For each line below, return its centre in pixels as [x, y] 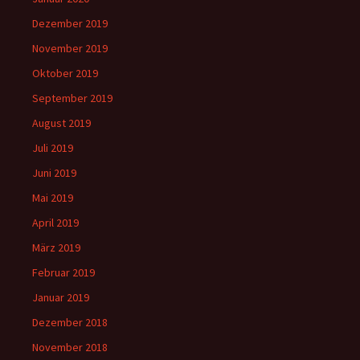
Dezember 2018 [70, 323]
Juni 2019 [54, 173]
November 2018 [70, 348]
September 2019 [72, 98]
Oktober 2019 [65, 74]
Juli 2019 [53, 148]
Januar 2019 [61, 298]
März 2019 [56, 248]
